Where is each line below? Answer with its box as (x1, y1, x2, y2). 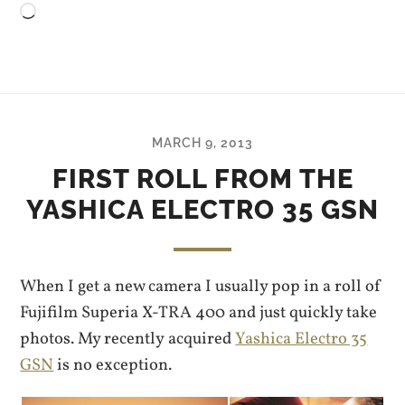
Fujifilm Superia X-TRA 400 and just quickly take (20, 300, 378, 325)
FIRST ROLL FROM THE (52, 163, 353, 194)
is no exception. (53, 353, 173, 377)
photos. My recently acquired (20, 326, 236, 351)
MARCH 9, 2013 (152, 134, 253, 150)
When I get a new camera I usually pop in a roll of (20, 274, 382, 298)
